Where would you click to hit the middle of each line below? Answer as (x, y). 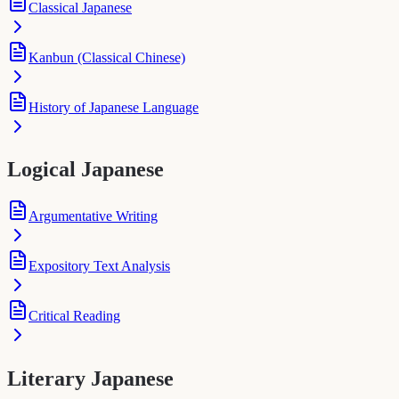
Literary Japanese (90, 379)
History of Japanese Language (114, 107)
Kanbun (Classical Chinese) (107, 57)
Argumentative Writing (93, 216)
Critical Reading (74, 316)
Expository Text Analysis (99, 266)
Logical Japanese (85, 170)
